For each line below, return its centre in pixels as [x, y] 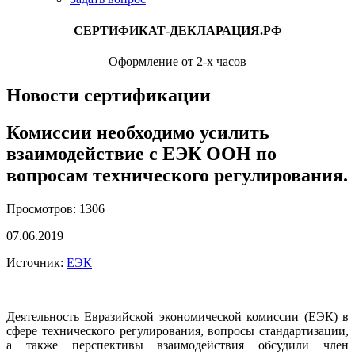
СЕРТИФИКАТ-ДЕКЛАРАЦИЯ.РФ [177, 30]
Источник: [36, 262]
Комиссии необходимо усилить [138, 132]
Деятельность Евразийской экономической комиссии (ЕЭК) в [177, 316]
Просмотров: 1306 [55, 208]
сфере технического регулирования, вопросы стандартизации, [177, 330]
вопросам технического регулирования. [177, 175]
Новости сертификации [109, 95]
